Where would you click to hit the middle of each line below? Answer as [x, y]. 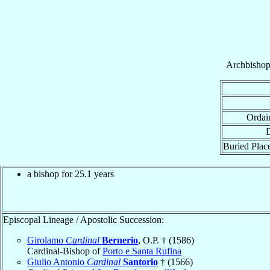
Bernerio [120, 240]
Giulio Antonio [57, 262]
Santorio [140, 262]
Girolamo [46, 240]
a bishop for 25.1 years [71, 174]
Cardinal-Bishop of [65, 251]
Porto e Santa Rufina [142, 251]
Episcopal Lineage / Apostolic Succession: [83, 219]
